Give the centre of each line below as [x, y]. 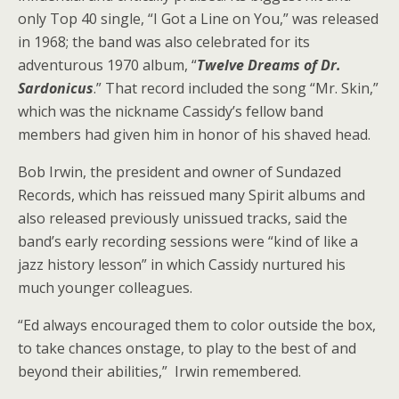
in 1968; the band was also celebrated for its [164, 42]
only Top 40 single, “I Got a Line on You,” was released [198, 19]
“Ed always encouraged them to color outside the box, [197, 326]
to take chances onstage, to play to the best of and [187, 349]
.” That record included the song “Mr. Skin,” [236, 89]
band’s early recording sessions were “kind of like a [188, 242]
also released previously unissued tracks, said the [183, 219]
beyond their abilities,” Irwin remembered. [159, 372]
